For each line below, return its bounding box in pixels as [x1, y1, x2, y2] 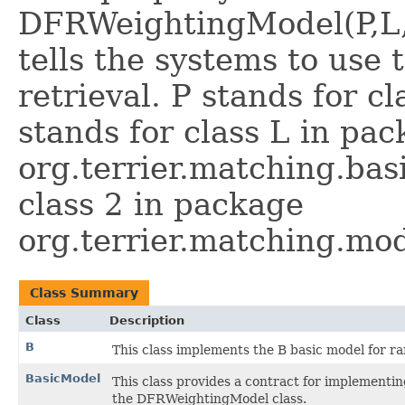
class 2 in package [18, 186, 304, 223]
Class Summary [30, 286, 138, 301]
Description [109, 314, 184, 328]
